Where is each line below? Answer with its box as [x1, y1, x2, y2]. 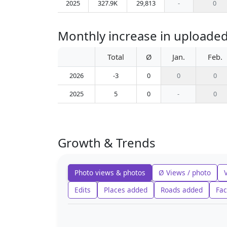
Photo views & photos [74, 168, 145, 177]
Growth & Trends [58, 134, 156, 151]
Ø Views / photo [159, 168, 211, 177]
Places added [104, 185, 147, 195]
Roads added [161, 185, 203, 195]
